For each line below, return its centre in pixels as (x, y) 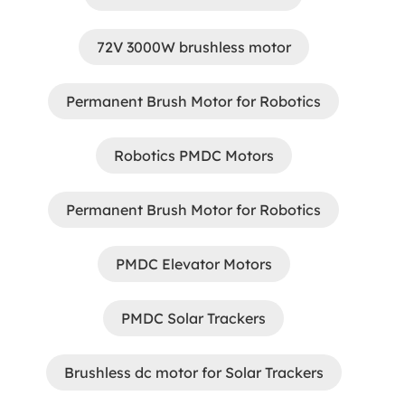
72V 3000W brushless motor (193, 47)
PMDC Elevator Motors (193, 264)
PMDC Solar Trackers (193, 318)
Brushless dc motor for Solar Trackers (193, 372)
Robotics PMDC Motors (193, 155)
